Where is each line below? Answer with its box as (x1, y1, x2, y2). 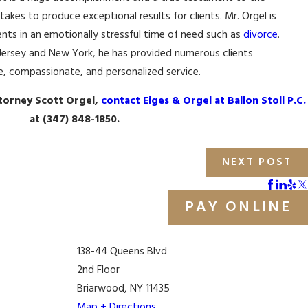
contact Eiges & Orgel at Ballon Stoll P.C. (100, 93, 306, 111)
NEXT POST (221, 153, 292, 171)
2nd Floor (77, 261, 120, 279)
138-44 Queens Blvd (77, 243, 167, 261)
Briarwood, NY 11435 (77, 280, 170, 298)
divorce (243, 26, 278, 44)
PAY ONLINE (184, 195, 292, 219)
